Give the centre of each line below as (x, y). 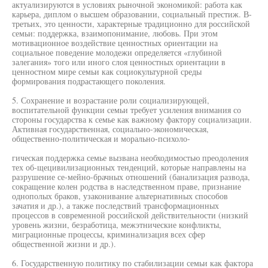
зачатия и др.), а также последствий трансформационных (115, 205)
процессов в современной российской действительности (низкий (130, 215)
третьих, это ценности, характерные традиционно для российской (131, 24)
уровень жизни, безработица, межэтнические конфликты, (117, 225)
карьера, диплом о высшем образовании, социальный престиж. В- (132, 14)
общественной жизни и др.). (64, 244)
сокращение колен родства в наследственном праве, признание (127, 186)
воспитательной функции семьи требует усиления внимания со (127, 110)
